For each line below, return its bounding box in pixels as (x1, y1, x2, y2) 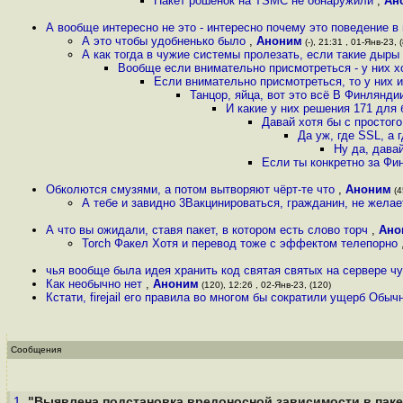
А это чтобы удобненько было (82, 34, 249, 48)
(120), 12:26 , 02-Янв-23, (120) (199, 280, 331, 290)
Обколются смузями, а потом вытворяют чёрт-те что (46, 183, 338, 196)
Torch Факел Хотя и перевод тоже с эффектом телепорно (82, 237, 401, 250)
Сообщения (11, 345, 61, 354)
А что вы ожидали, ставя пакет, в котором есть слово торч (46, 223, 372, 237)
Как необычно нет (46, 277, 146, 291)
